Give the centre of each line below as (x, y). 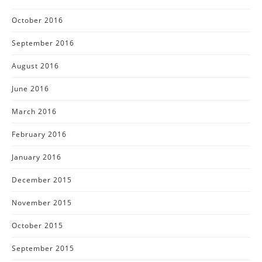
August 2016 (35, 65)
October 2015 (37, 225)
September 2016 (43, 43)
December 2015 (42, 180)
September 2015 (43, 248)
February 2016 (39, 134)
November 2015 (42, 202)
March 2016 (34, 111)
